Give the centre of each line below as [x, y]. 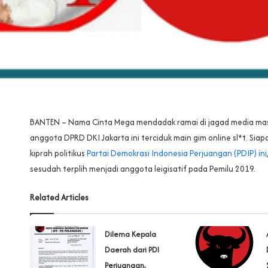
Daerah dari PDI [132, 249]
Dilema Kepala [131, 234]
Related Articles [59, 197]
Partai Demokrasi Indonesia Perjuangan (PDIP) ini [177, 153]
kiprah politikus [58, 153]
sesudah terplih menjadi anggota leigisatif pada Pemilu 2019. [143, 168]
